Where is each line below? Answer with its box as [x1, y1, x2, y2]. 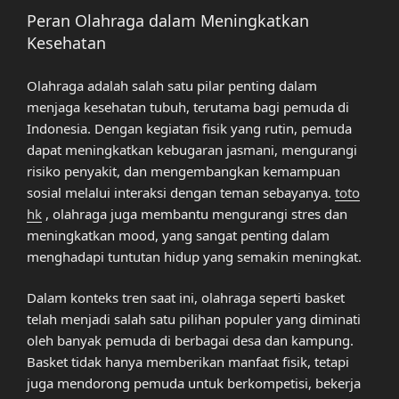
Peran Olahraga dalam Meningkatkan [27, 10, 309, 32]
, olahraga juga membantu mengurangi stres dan [42, 204, 347, 223]
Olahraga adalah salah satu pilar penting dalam [27, 76, 317, 94]
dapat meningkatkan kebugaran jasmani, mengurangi [27, 140, 357, 159]
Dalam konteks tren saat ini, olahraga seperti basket [27, 289, 345, 307]
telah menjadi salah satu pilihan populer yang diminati [27, 310, 361, 329]
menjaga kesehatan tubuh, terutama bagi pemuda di [27, 97, 349, 116]
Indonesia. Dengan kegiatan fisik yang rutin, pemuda [27, 118, 352, 137]
